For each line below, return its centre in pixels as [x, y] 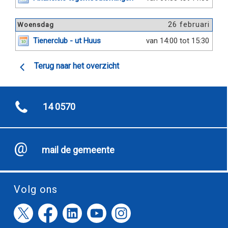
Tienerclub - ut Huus [67, 41]
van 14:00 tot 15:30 [178, 41]
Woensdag [36, 25]
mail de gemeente [78, 150]
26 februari [189, 24]
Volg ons [36, 189]
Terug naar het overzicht [77, 66]
